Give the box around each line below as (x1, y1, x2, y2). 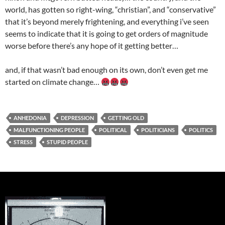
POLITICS (189, 126, 213, 133)
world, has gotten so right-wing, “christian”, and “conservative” (5, 4, 216, 14)
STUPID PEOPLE (47, 138, 88, 145)
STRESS (14, 138, 33, 145)
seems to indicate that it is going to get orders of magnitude (5, 28, 208, 38)
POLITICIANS (141, 126, 175, 133)
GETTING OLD (108, 114, 144, 121)
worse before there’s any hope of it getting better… (5, 40, 178, 50)
